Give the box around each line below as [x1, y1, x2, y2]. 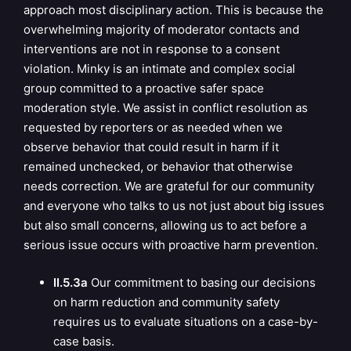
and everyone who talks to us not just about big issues [24, 198, 324, 214]
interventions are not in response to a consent [24, 42, 280, 57]
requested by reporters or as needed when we [24, 120, 283, 136]
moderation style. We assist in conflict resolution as [24, 100, 308, 116]
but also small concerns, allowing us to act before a [24, 218, 306, 233]
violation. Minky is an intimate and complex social [24, 61, 295, 77]
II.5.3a [52, 274, 88, 290]
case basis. [52, 333, 114, 349]
